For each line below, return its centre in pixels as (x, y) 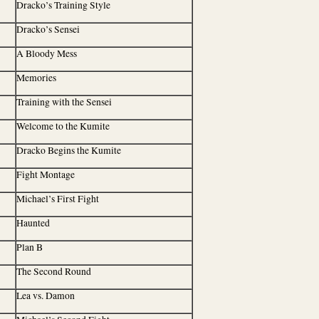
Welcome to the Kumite (63, 126)
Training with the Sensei (64, 102)
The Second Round (54, 271)
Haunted (33, 223)
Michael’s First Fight (58, 199)
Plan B (30, 247)
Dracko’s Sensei (48, 29)
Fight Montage (46, 174)
